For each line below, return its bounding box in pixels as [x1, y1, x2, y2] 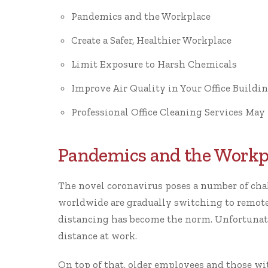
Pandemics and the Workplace [71, 10, 211, 22]
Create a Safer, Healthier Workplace [71, 34, 232, 46]
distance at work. [58, 230, 137, 242]
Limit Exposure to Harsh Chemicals [71, 58, 237, 70]
